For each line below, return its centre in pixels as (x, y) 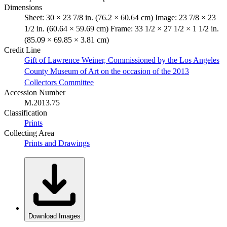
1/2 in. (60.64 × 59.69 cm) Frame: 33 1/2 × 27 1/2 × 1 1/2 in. (122, 28)
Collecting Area (29, 133)
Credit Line (22, 50)
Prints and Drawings (57, 143)
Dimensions (23, 7)
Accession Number (35, 92)
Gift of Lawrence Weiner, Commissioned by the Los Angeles (122, 60)
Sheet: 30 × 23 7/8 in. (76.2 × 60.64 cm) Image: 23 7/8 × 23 (120, 17)
